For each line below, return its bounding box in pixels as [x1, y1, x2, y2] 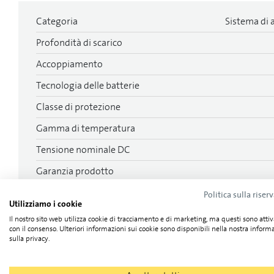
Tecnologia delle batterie [36, 79, 139, 92]
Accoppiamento [36, 57, 103, 70]
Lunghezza [36, 186, 81, 199]
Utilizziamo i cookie [9, 198, 82, 209]
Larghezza [36, 207, 78, 220]
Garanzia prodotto [36, 165, 114, 177]
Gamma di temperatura [36, 122, 135, 135]
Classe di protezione [36, 100, 120, 113]
